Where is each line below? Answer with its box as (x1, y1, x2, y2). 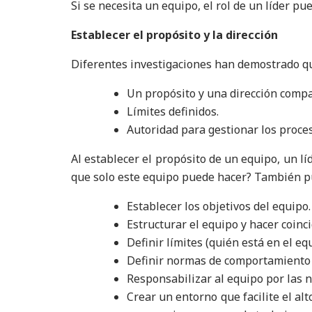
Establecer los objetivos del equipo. (127, 198, 311, 214)
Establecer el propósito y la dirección (71, 27, 278, 42)
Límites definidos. (127, 104, 219, 119)
